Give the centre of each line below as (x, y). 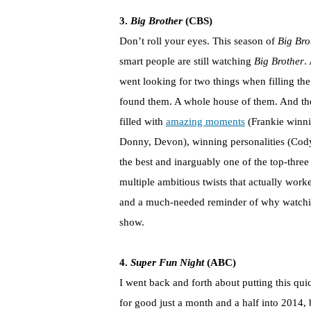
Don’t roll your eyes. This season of (197, 41)
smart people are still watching (187, 61)
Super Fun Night (167, 263)
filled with (143, 122)
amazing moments (205, 122)
